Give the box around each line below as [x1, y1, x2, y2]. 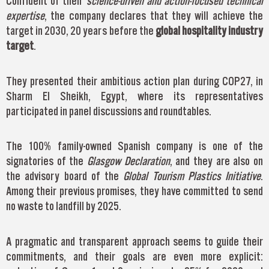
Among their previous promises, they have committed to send [6, 184, 263, 198]
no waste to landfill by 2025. [6, 199, 121, 213]
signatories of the [6, 154, 87, 168]
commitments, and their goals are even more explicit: [6, 249, 263, 263]
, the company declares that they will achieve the [44, 9, 263, 23]
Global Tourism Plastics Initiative [119, 169, 261, 183]
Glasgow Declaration [87, 154, 170, 168]
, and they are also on [169, 154, 264, 168]
